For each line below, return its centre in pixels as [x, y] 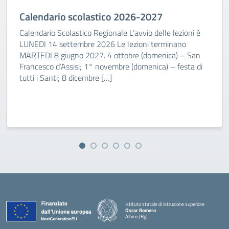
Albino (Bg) [136, 216]
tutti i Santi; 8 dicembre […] [66, 78]
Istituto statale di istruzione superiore [165, 204]
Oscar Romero [141, 210]
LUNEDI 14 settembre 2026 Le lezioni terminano [103, 44]
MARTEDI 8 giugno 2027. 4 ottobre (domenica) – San [110, 55]
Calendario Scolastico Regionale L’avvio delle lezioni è [110, 33]
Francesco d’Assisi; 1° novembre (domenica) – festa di [111, 66]
